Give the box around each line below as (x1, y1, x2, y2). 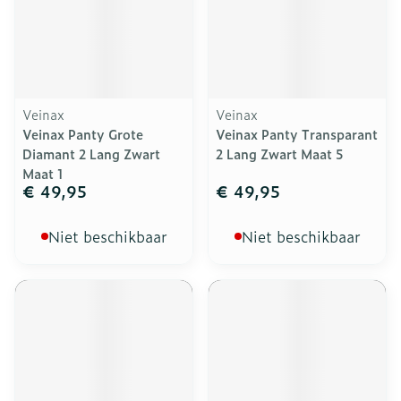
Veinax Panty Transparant (216, 124, 378, 143)
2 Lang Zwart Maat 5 (216, 144, 344, 163)
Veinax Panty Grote (22, 124, 143, 143)
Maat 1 (22, 164, 64, 183)
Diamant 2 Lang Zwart (22, 144, 160, 163)
